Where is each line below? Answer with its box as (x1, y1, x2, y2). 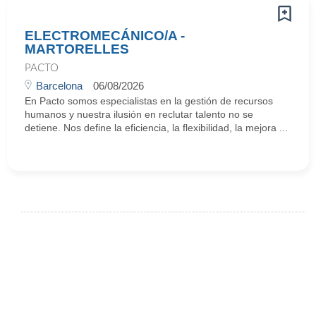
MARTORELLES (25, 42, 129, 56)
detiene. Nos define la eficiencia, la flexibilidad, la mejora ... (25, 122, 288, 133)
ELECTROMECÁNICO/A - (25, 28, 185, 43)
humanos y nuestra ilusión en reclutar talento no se (25, 109, 253, 120)
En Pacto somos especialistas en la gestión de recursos (25, 95, 273, 107)
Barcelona (36, 80, 83, 92)
